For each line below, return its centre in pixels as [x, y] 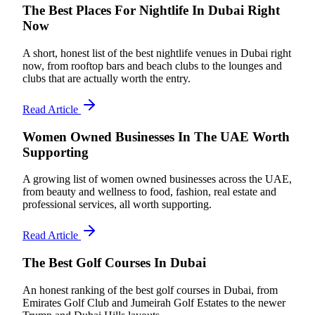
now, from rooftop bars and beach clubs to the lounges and [152, 65]
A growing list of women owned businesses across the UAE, [157, 179]
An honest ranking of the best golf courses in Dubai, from [150, 290]
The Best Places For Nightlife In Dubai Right [151, 11]
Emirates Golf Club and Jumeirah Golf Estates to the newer [154, 302]
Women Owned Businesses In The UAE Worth [156, 136]
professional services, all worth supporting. [117, 205]
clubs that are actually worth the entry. [107, 78]
